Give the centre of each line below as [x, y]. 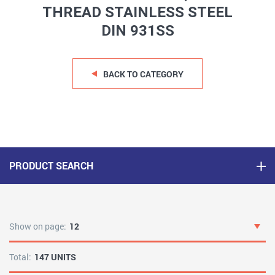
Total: [20, 257]
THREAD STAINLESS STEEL [137, 12]
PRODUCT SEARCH [51, 165]
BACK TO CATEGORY [143, 74]
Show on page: [38, 226]
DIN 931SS [137, 31]
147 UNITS [55, 257]
